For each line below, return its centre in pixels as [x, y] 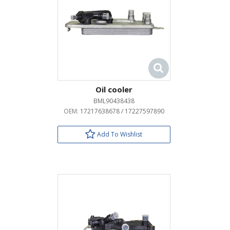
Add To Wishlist [119, 134]
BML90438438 [114, 101]
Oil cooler [114, 89]
